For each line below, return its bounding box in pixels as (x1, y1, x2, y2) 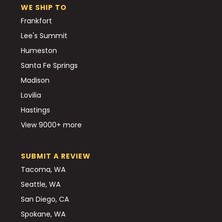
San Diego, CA (21, 194, 69, 204)
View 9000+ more (21, 119, 82, 130)
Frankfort (21, 15, 52, 26)
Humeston (21, 45, 57, 55)
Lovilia (21, 90, 41, 100)
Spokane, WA (21, 209, 65, 219)
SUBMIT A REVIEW (21, 151, 91, 161)
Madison (21, 75, 50, 85)
